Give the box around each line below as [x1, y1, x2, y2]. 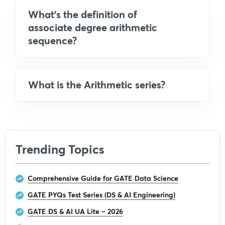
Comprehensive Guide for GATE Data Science [28, 173, 178, 183]
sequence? [28, 33, 77, 47]
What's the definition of [28, 7, 137, 21]
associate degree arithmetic [28, 20, 157, 34]
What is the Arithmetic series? [28, 77, 165, 91]
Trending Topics [16, 141, 104, 157]
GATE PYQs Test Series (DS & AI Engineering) [28, 189, 175, 199]
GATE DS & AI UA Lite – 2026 [28, 206, 123, 216]
